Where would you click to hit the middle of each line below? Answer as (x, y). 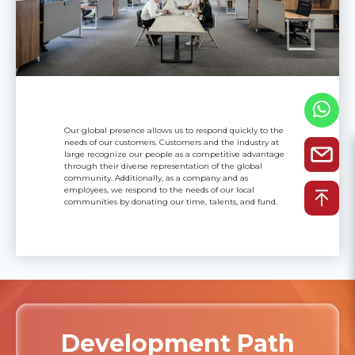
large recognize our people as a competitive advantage (175, 154)
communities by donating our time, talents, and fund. (171, 201)
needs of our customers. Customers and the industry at (172, 142)
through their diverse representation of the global (164, 166)
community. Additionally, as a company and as (157, 177)
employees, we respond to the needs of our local (160, 189)
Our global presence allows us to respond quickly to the (174, 130)
